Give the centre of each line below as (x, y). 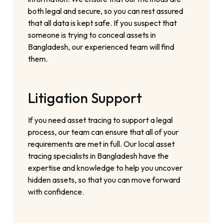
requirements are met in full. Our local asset (102, 144)
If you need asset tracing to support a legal (101, 120)
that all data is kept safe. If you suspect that (103, 23)
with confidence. (56, 192)
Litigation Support (85, 98)
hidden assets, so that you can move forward (104, 180)
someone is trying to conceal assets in (92, 35)
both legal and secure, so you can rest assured (106, 11)
